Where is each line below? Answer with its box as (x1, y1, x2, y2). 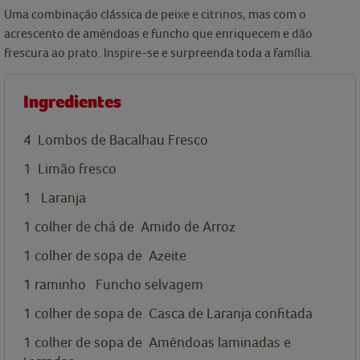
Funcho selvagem (96, 276, 203, 293)
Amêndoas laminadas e (149, 333, 291, 351)
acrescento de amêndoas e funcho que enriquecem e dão (4, 26, 313, 41)
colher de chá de (35, 218, 134, 235)
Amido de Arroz (141, 218, 235, 235)
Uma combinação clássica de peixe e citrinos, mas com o (4, 6, 306, 22)
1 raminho (23, 276, 89, 293)
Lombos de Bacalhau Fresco (38, 131, 208, 149)
